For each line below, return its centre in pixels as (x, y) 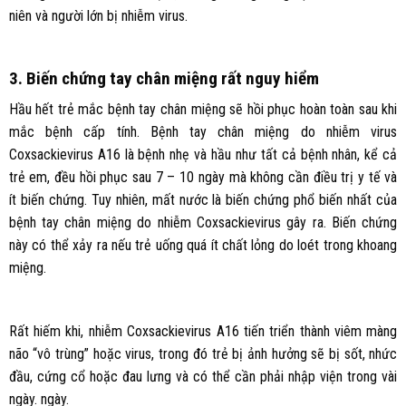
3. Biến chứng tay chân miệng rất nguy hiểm (164, 78)
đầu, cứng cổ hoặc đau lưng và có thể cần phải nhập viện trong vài (203, 376)
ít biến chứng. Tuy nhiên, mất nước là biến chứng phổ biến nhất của (203, 200)
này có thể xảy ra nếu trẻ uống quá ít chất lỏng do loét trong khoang (203, 246)
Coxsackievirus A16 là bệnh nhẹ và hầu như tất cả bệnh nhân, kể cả (203, 155)
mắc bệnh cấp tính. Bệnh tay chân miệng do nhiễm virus (203, 132)
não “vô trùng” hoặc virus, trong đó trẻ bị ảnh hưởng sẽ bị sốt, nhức (203, 353)
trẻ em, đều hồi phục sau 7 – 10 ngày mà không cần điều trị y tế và (203, 178)
